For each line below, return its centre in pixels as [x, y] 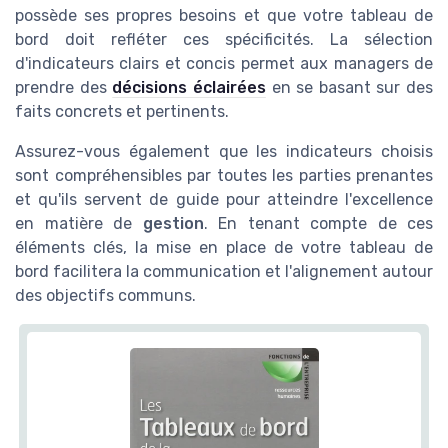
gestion [173, 224]
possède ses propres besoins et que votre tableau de [224, 16]
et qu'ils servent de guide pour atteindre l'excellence [224, 200]
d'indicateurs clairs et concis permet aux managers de [224, 64]
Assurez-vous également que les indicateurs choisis [224, 152]
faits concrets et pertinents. [122, 112]
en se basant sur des [349, 88]
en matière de [79, 224]
